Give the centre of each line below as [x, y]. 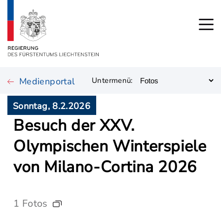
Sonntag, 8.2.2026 [52, 106]
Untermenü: [112, 80]
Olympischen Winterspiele [110, 146]
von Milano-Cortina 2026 [105, 167]
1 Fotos [31, 203]
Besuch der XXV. [74, 126]
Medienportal [47, 81]
